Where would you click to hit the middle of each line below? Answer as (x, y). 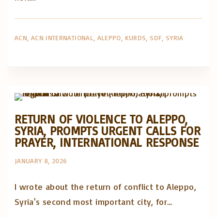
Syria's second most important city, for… (93, 201)
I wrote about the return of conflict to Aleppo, (105, 186)
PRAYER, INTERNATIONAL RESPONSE (107, 142)
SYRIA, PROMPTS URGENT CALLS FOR (108, 130)
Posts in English (158, 83)
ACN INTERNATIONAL (62, 38)
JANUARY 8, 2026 (41, 160)
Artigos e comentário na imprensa (122, 63)
